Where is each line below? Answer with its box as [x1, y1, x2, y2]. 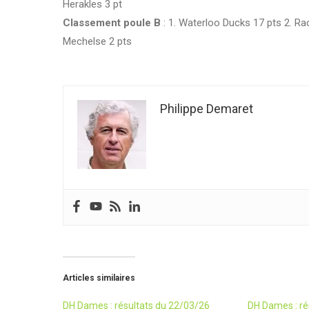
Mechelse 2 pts [63, 34, 132, 48]
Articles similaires [63, 272, 135, 283]
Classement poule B [63, 16, 161, 29]
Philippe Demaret [160, 101, 253, 116]
